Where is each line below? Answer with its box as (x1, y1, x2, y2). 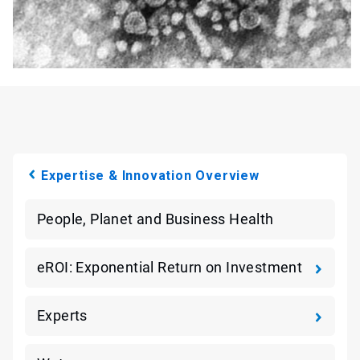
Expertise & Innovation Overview (41, 168, 260, 183)
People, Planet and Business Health (37, 211, 274, 227)
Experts (37, 307, 88, 324)
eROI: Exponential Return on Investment (37, 259, 303, 276)
